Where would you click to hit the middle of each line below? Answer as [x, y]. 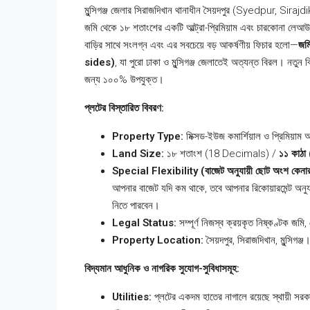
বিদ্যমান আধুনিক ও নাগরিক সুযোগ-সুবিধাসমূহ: [162, 269]
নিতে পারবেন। [136, 206]
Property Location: [158, 240]
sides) [100, 63]
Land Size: [138, 154]
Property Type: [148, 137]
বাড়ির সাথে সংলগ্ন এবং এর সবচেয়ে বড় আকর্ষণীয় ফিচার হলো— [191, 45]
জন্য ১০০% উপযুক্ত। [124, 80]
